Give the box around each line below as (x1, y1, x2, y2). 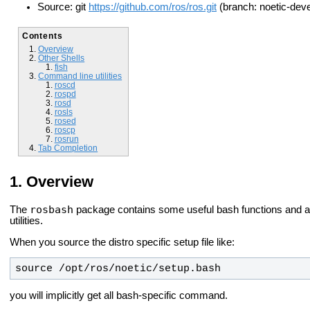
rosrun (54, 134, 79, 143)
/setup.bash (152, 263, 221, 275)
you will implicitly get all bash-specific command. (10, 290, 228, 302)
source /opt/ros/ (15, 263, 115, 275)
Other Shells (38, 53, 85, 62)
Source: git (37, 1, 89, 13)
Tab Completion (38, 143, 98, 152)
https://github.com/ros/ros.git (89, 1, 217, 13)
